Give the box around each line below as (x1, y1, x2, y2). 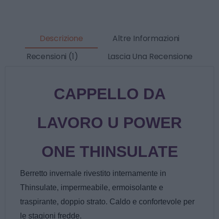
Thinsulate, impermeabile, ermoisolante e (20, 183, 163, 192)
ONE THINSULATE (41, 142, 178, 160)
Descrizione (39, 33, 84, 44)
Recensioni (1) (26, 51, 78, 63)
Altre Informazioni (112, 33, 180, 44)
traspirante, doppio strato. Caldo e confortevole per (20, 197, 195, 206)
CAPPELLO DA (53, 85, 166, 103)
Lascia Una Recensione (107, 51, 193, 63)
